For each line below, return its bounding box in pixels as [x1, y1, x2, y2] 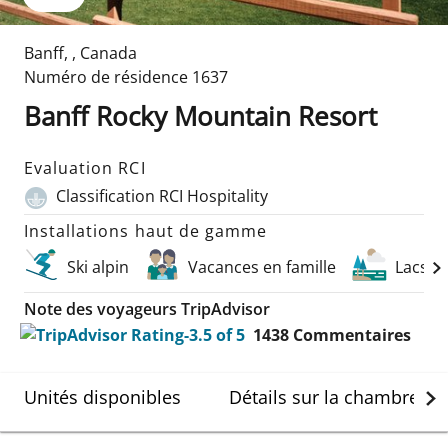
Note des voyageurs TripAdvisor [24, 297, 270, 320]
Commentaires [293, 323, 411, 346]
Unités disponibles [24, 384, 181, 409]
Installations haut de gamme [24, 219, 268, 242]
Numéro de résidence [24, 66, 188, 88]
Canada [80, 42, 137, 64]
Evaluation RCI [24, 157, 146, 179]
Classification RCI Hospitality [56, 185, 268, 207]
